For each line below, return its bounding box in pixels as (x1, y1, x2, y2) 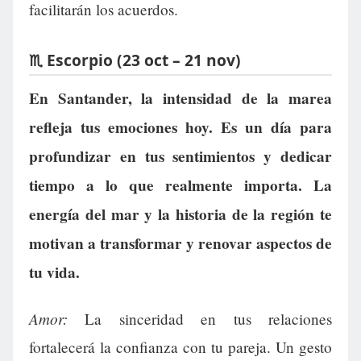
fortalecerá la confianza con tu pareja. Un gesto (29, 336, 332, 357)
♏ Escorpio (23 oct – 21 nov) (29, 49, 241, 72)
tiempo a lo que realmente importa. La (29, 173, 332, 197)
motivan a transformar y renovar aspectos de (29, 231, 332, 255)
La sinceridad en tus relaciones (68, 308, 332, 329)
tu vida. (29, 260, 80, 284)
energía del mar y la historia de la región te (29, 202, 332, 226)
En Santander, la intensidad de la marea (29, 86, 332, 110)
